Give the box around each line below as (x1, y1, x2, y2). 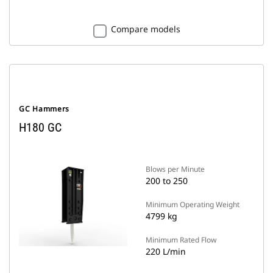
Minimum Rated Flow (146, 235, 216, 245)
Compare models (110, 23, 180, 35)
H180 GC (19, 120, 62, 135)
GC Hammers (19, 104, 70, 114)
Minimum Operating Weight (146, 199, 239, 210)
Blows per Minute (146, 164, 205, 174)
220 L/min (146, 246, 186, 257)
